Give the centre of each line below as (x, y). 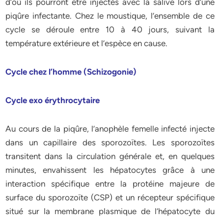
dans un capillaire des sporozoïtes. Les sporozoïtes (110, 142)
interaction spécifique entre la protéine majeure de (110, 184)
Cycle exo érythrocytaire (53, 100)
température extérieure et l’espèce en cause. (87, 43)
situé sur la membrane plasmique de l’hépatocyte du (110, 211)
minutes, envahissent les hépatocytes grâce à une (110, 170)
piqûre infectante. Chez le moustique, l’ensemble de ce (110, 16)
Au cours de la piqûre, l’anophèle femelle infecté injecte (110, 129)
